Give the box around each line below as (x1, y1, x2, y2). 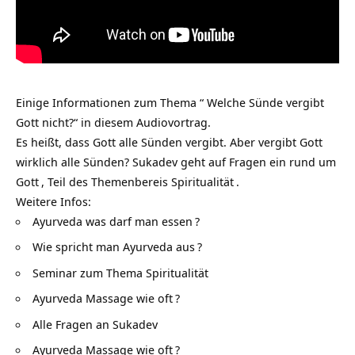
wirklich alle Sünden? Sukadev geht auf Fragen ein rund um (16, 153, 336, 170)
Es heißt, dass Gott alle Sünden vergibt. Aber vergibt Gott (16, 133, 323, 150)
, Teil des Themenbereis (41, 173, 171, 189)
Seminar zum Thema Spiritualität (32, 264, 208, 281)
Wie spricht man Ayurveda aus (32, 239, 195, 254)
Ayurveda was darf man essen (32, 212, 193, 229)
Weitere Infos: (16, 193, 91, 209)
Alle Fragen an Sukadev (32, 315, 158, 332)
